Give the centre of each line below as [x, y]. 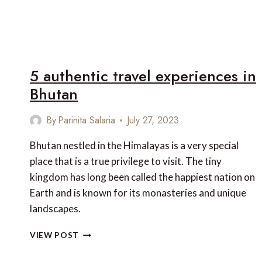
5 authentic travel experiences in [143, 76]
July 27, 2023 [153, 120]
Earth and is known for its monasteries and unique [138, 193]
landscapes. [55, 209]
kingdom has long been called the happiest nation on [142, 177]
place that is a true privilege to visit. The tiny [126, 161]
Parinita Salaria [87, 120]
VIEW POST [55, 235]
